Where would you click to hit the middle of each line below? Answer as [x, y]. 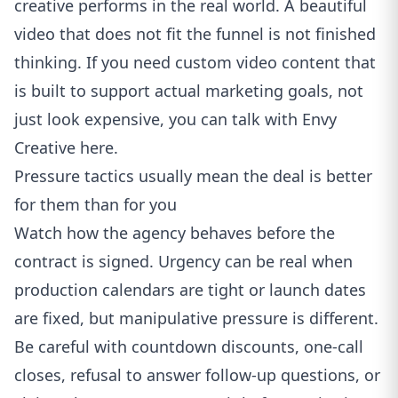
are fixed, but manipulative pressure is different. [196, 318]
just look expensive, [92, 119]
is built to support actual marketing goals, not [189, 91]
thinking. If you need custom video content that [195, 62]
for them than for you [96, 204]
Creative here [64, 147]
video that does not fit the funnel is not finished [195, 34]
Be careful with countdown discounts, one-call [189, 346]
